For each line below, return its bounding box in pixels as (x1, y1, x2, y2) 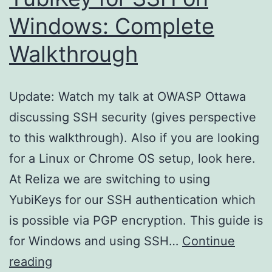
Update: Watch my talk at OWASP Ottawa (9, 89, 246, 104)
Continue (182, 233, 235, 248)
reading (9, 254, 52, 269)
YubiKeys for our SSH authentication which (9, 192, 256, 207)
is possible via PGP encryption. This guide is (9, 212, 263, 228)
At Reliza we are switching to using (9, 171, 210, 186)
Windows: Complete (9, 12, 214, 39)
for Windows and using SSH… (9, 233, 182, 248)
